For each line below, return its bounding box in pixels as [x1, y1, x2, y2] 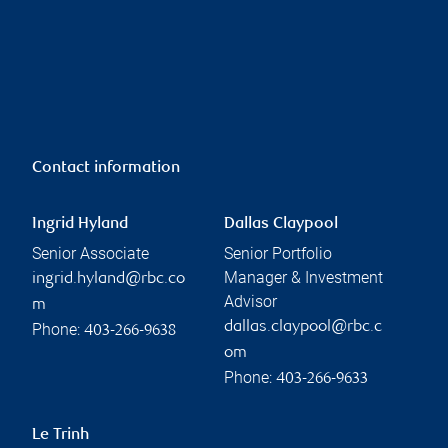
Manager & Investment [224, 267, 383, 287]
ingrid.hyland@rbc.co [32, 270, 185, 288]
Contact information [32, 159, 180, 177]
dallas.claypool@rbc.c [224, 318, 382, 336]
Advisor [224, 291, 277, 311]
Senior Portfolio [224, 243, 332, 263]
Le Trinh [32, 426, 89, 444]
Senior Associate [32, 243, 149, 263]
